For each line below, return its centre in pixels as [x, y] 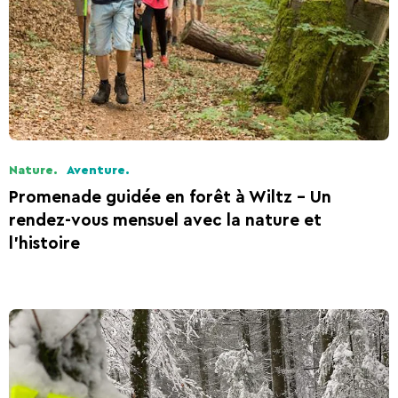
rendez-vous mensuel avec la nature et [165, 221]
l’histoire [44, 244]
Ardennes [298, 10]
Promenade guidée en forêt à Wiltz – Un [170, 198]
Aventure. [98, 171]
